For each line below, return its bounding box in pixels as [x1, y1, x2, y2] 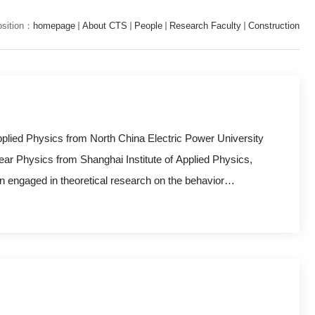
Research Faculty [169, 20, 241, 31]
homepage [33, 20, 75, 31]
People [134, 20, 162, 31]
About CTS [82, 20, 127, 31]
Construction [248, 20, 300, 31]
